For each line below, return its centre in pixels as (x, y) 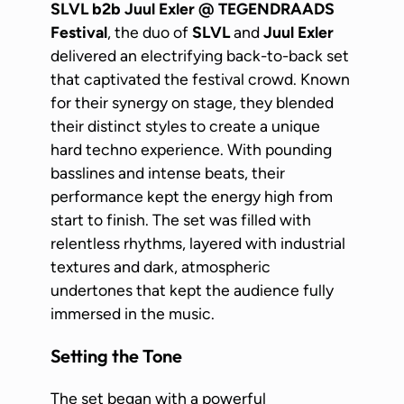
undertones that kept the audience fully (192, 289)
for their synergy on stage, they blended (192, 102)
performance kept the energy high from (192, 196)
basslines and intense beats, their (168, 172)
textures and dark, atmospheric (161, 266)
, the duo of (150, 32)
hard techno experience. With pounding (191, 149)
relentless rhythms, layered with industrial (198, 243)
